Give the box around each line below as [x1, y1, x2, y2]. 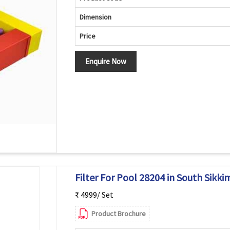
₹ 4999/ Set [74, 189, 113, 200]
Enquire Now [85, 56, 126, 66]
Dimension [79, 12, 111, 22]
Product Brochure [91, 209, 146, 218]
